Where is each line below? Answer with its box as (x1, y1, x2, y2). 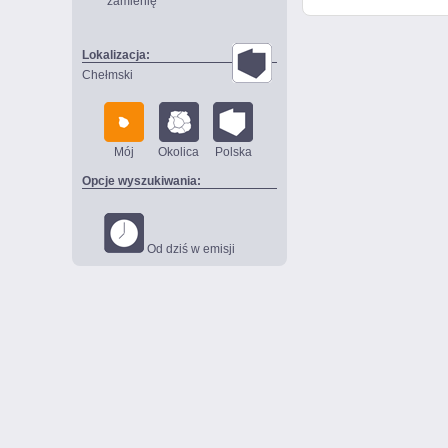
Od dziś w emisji (144, 242, 235, 256)
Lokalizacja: (82, 48, 150, 62)
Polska (214, 145, 252, 159)
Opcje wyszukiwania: (82, 174, 201, 188)
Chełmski (82, 68, 133, 82)
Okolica (158, 145, 199, 159)
